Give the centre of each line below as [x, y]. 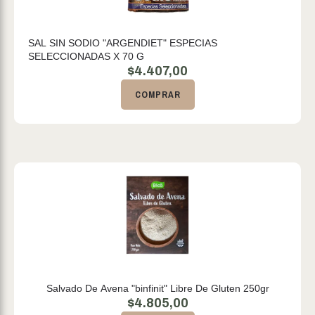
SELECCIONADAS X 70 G [86, 56]
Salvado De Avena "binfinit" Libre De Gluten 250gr [157, 288]
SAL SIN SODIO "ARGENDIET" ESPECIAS [123, 43]
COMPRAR [157, 95]
